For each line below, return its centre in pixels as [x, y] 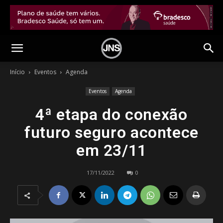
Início [17, 72]
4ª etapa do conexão [111, 114]
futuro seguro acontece [111, 132]
